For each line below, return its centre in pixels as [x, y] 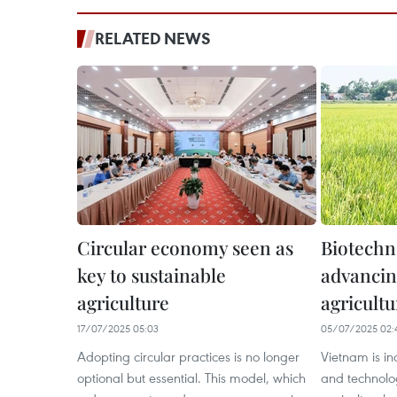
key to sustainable [152, 275]
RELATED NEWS [153, 38]
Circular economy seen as [185, 247]
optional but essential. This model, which [191, 378]
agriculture [123, 302]
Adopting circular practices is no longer [188, 356]
